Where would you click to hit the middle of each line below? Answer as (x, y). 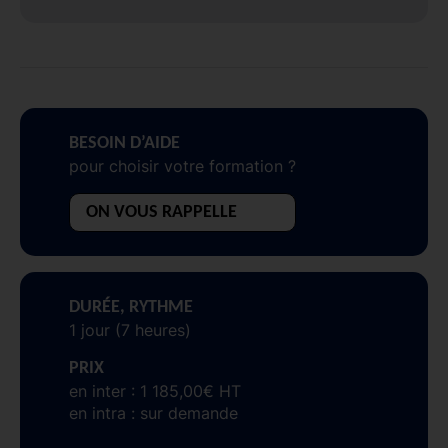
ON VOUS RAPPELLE (161, 212)
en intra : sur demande (153, 412)
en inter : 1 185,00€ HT (155, 390)
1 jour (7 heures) (130, 329)
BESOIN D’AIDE (124, 143)
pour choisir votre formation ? (182, 165)
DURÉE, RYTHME (131, 307)
